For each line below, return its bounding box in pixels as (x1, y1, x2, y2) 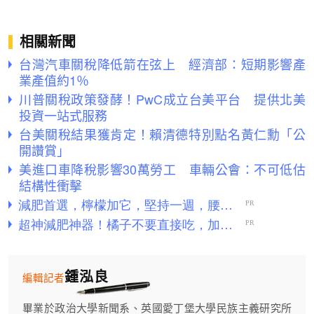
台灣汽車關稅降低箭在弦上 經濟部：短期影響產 (19, 55, 306, 74)
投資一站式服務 (19, 106, 107, 125)
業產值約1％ (19, 71, 89, 90)
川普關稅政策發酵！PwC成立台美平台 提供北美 (19, 90, 306, 109)
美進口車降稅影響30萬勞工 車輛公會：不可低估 (19, 160, 306, 179)
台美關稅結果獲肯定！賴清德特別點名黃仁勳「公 (19, 125, 306, 144)
